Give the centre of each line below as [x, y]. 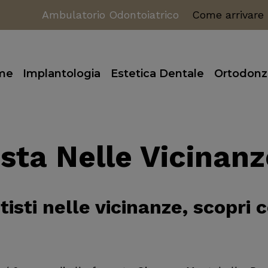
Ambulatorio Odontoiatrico [111, 15]
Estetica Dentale [158, 74]
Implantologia [62, 74]
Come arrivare [228, 15]
